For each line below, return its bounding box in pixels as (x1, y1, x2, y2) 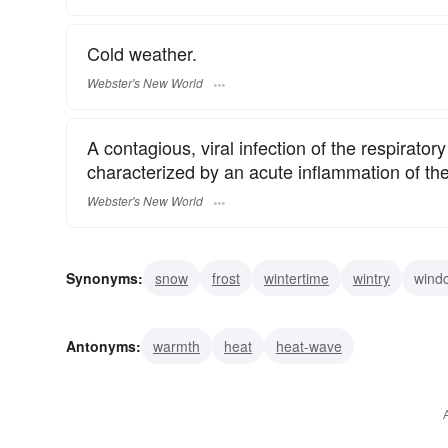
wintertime (264, 268, 329, 289)
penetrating (125, 304, 197, 325)
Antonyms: (66, 336, 141, 357)
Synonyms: (66, 268, 143, 289)
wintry (353, 268, 390, 289)
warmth (153, 336, 200, 357)
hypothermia (279, 304, 358, 325)
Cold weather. (87, 39, 197, 66)
